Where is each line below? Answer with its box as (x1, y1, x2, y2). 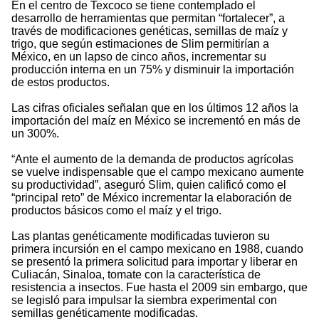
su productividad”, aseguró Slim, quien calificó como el (11, 179, 286, 192)
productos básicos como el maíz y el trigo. (11, 204, 221, 217)
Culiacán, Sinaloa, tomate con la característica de (11, 268, 261, 281)
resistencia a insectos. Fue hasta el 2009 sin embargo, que (11, 281, 308, 294)
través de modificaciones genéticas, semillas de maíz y (11, 25, 288, 38)
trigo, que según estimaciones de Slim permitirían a (11, 38, 269, 51)
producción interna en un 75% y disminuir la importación (11, 63, 294, 76)
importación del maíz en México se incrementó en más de (11, 115, 300, 127)
